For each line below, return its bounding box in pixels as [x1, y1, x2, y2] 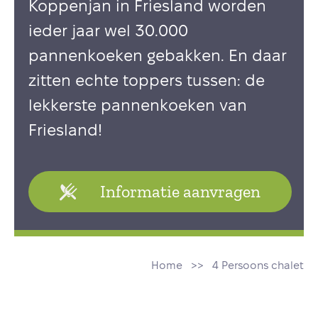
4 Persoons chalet [212, 261, 304, 271]
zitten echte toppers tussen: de [28, 74, 265, 89]
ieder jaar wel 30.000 [28, 24, 188, 39]
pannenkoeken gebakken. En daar [28, 49, 287, 64]
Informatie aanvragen [100, 180, 261, 202]
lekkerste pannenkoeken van [28, 99, 247, 114]
